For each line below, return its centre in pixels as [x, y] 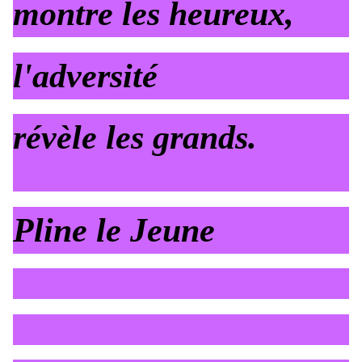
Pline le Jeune [114, 230]
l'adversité [85, 76]
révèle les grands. [135, 138]
